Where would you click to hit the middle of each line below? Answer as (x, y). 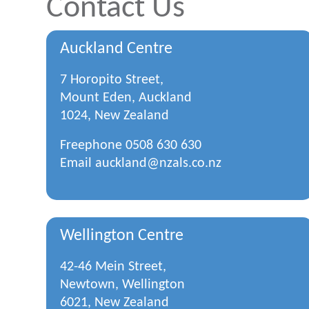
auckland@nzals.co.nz (158, 163)
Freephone (93, 146)
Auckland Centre (116, 49)
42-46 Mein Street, (113, 267)
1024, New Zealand (114, 116)
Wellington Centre (122, 236)
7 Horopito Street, (112, 80)
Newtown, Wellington (122, 285)
